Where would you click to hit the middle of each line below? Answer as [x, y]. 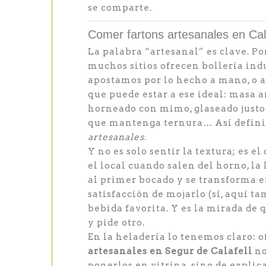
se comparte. [120, 8]
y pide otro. [116, 223]
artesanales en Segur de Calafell [170, 251]
